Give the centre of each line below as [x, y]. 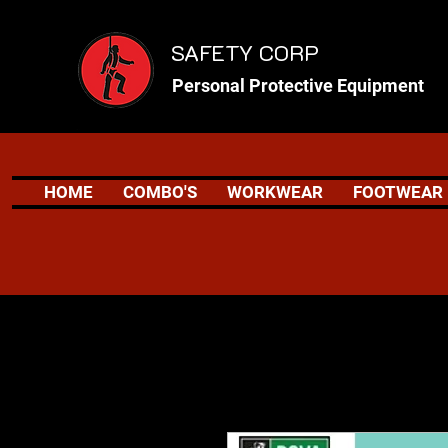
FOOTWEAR [398, 192]
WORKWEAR [275, 192]
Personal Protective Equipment [298, 85]
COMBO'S [160, 192]
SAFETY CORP [248, 52]
